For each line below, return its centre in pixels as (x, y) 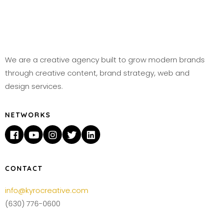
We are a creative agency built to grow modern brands (105, 60)
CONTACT (24, 168)
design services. (34, 86)
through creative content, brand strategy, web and (97, 73)
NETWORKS (28, 115)
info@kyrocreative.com (47, 190)
